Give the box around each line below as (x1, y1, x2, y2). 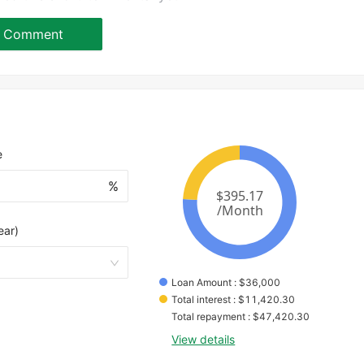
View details (171, 332, 236, 347)
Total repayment (171, 310, 246, 323)
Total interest (171, 293, 232, 306)
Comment (3, 25, 63, 42)
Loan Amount (171, 276, 232, 289)
